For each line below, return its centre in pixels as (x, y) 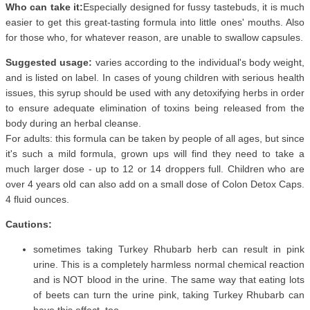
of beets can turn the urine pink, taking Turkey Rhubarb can (169, 295)
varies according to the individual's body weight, (198, 63)
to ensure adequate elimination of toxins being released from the (155, 108)
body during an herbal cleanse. (73, 124)
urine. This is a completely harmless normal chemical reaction (169, 265)
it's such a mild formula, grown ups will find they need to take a (155, 154)
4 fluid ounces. (37, 200)
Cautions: (29, 225)
